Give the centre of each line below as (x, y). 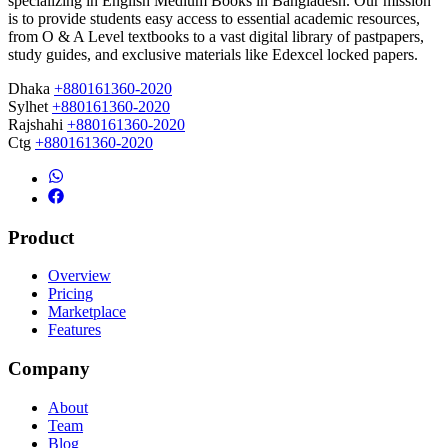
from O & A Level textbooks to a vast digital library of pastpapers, (216, 36)
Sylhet (30, 106)
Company (49, 369)
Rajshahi (37, 124)
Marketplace (87, 312)
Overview (79, 276)
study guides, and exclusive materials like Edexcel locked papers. (213, 54)
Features (74, 330)
